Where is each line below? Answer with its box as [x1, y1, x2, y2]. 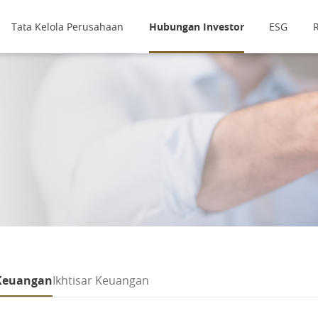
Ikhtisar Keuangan [53, 273, 149, 288]
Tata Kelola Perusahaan [11, 19, 124, 33]
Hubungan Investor [149, 19, 244, 33]
